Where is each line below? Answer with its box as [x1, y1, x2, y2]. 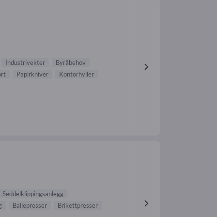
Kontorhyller [59, 70, 94, 78]
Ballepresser [13, 201, 47, 209]
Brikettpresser [58, 201, 98, 209]
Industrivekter [5, 58, 45, 66]
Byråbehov [56, 58, 86, 66]
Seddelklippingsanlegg [2, 189, 63, 198]
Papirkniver [16, 70, 48, 78]
